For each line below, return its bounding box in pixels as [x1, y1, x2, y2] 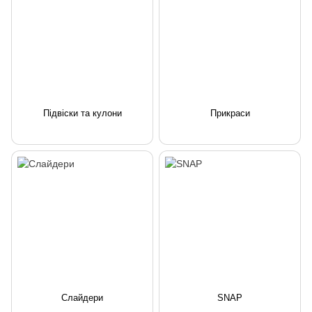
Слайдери [61, 292, 103, 304]
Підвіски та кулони [42, 108, 122, 119]
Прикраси [210, 108, 250, 119]
